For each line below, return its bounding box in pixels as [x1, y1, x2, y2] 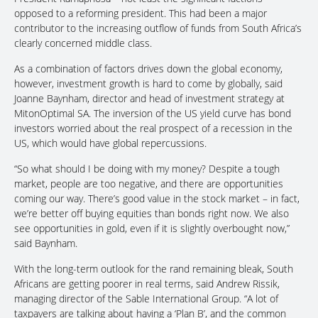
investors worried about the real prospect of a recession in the [14, 121, 292, 136]
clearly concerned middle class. [14, 36, 152, 50]
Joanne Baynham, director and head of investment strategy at [14, 92, 285, 106]
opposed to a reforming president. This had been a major [14, 6, 267, 21]
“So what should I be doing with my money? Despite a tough [14, 162, 280, 176]
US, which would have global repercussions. [14, 136, 207, 150]
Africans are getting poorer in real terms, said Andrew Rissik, [14, 277, 280, 291]
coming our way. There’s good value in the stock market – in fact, [14, 192, 300, 206]
